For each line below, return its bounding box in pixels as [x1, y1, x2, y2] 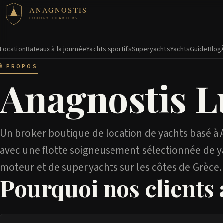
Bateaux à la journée [25, 44, 87, 54]
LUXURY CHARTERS [29, 15, 77, 20]
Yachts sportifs [86, 44, 132, 54]
